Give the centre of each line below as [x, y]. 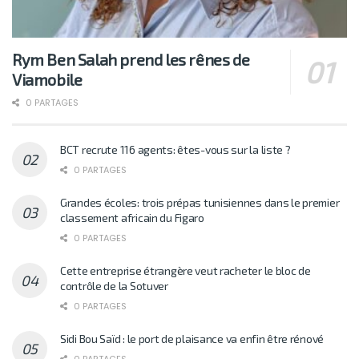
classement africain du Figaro [132, 218]
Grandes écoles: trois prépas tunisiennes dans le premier [200, 203]
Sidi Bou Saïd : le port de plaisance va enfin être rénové [192, 339]
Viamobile [47, 80]
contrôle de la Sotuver [114, 286]
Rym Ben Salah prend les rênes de [131, 60]
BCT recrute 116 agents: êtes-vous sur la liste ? [175, 150]
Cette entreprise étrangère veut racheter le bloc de [186, 271]
